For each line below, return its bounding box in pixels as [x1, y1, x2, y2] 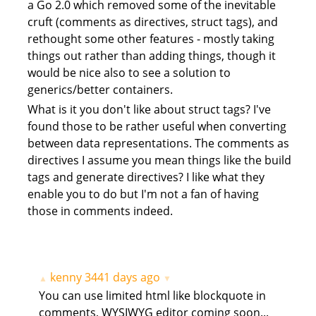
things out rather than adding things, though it [27, 47, 276, 63]
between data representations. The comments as [27, 135, 289, 152]
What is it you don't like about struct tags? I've [27, 102, 271, 118]
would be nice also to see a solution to [27, 64, 231, 80]
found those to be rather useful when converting [27, 119, 286, 135]
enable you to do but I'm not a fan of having [27, 186, 259, 202]
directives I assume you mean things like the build [27, 152, 291, 169]
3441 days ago [84, 269, 160, 286]
